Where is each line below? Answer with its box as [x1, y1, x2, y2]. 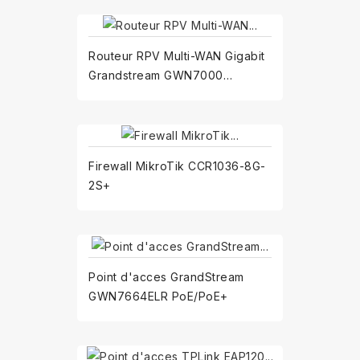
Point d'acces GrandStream [88, 269, 244, 284]
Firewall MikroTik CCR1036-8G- [88, 159, 266, 174]
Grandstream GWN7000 [88, 68, 223, 83]
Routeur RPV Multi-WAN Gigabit [88, 49, 266, 63]
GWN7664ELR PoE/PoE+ [88, 288, 228, 303]
